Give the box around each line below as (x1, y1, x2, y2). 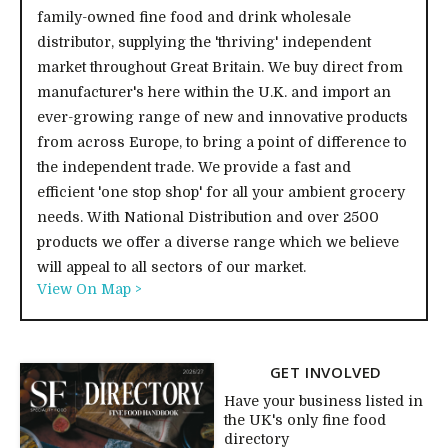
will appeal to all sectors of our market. (37, 259, 306, 276)
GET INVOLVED (269, 362, 383, 383)
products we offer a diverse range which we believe (37, 234, 399, 251)
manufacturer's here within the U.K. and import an (37, 84, 391, 101)
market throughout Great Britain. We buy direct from (37, 59, 403, 76)
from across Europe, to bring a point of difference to (37, 134, 407, 151)
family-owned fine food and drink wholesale (37, 9, 351, 26)
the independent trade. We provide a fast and (37, 159, 351, 176)
